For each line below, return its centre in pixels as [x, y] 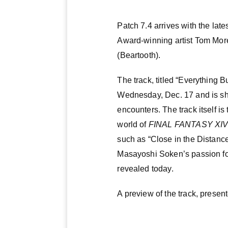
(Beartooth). [139, 55]
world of [133, 125]
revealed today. [145, 169]
